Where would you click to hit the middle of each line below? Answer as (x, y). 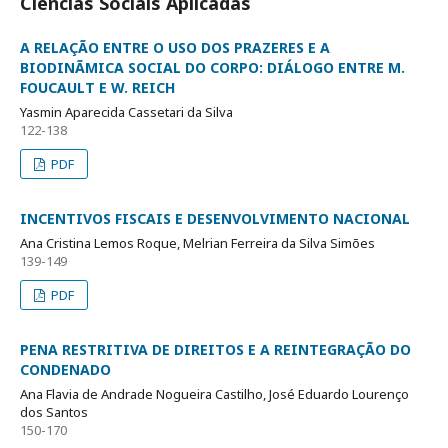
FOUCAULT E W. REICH (97, 87)
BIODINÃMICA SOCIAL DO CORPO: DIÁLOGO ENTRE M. (212, 67)
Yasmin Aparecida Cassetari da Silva (126, 112)
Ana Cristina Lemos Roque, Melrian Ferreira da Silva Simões (197, 243)
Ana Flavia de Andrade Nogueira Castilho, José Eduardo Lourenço (214, 394)
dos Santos (54, 412)
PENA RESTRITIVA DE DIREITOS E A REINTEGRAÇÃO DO (215, 349)
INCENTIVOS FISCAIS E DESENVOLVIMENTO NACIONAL (215, 218)
